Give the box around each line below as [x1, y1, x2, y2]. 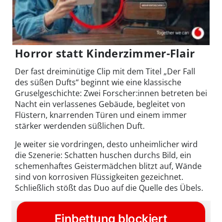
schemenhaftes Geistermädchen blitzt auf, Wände [15, 161, 202, 172]
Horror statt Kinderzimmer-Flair [15, 46, 195, 61]
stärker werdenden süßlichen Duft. [15, 120, 145, 132]
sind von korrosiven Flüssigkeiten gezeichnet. [15, 171, 183, 183]
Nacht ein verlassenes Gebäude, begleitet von [15, 99, 185, 110]
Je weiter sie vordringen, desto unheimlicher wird [15, 139, 198, 150]
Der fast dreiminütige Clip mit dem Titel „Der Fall [15, 66, 195, 77]
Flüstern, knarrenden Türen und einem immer [15, 110, 187, 121]
